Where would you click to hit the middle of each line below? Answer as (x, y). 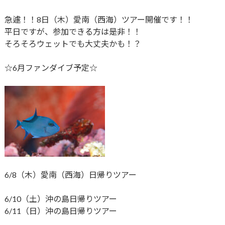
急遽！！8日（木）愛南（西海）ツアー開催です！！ (99, 20)
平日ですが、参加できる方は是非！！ (73, 32)
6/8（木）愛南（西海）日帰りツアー (70, 175)
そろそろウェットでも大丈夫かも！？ (73, 44)
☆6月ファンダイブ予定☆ (51, 68)
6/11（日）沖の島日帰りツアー (61, 211)
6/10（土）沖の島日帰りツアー (61, 199)
